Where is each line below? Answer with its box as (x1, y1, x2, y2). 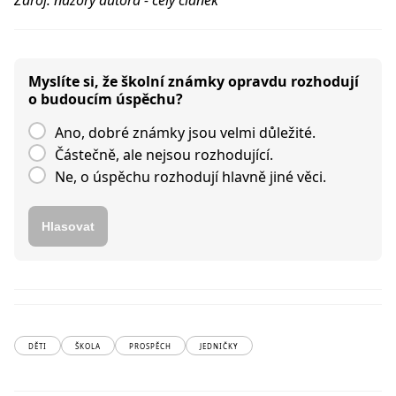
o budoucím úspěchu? (28, 89, 183, 109)
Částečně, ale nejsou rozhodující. (55, 145, 273, 164)
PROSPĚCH (129, 341, 171, 351)
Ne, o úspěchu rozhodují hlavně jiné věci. (55, 167, 326, 187)
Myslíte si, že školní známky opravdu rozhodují (28, 72, 359, 91)
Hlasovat (42, 219, 95, 233)
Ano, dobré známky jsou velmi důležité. (55, 123, 316, 142)
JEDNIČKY (200, 341, 239, 351)
